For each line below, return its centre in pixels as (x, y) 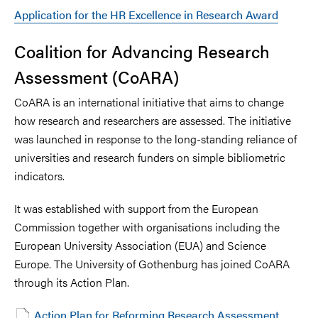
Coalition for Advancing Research (142, 51)
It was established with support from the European (136, 208)
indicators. (39, 175)
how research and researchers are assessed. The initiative (153, 120)
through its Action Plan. (72, 282)
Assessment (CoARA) (97, 76)
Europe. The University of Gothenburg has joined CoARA (152, 263)
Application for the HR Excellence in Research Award (146, 14)
